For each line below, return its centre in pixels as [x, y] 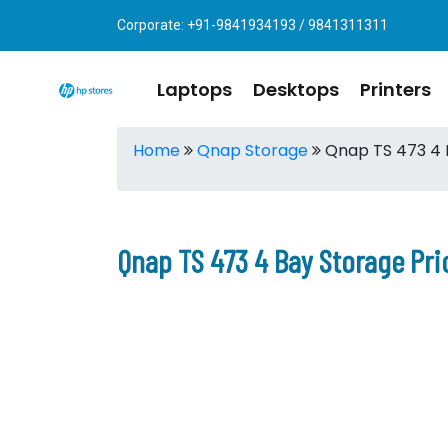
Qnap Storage [252, 150]
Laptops [194, 89]
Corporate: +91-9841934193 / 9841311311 [252, 25]
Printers [395, 89]
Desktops [296, 89]
